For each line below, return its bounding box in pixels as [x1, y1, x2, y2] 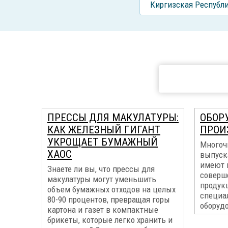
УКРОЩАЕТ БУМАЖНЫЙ [47, 136, 158, 148]
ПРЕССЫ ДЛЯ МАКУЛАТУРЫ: [47, 111, 179, 124]
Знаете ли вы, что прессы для [47, 164, 155, 174]
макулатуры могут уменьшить [47, 174, 156, 184]
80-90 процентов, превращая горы [47, 194, 170, 205]
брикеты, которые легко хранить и [47, 215, 173, 225]
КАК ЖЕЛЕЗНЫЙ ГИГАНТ [47, 124, 160, 136]
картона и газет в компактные [47, 205, 158, 215]
